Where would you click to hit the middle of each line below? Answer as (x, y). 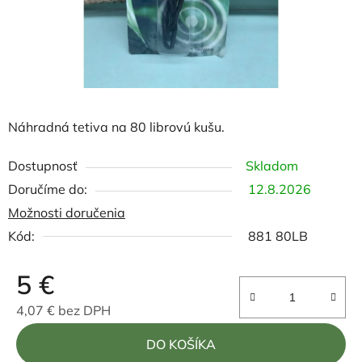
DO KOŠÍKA (181, 344)
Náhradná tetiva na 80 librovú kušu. (116, 126)
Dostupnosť (43, 165)
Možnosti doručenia (67, 212)
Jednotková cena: (67, 335)
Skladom (272, 165)
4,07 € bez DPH (63, 310)
